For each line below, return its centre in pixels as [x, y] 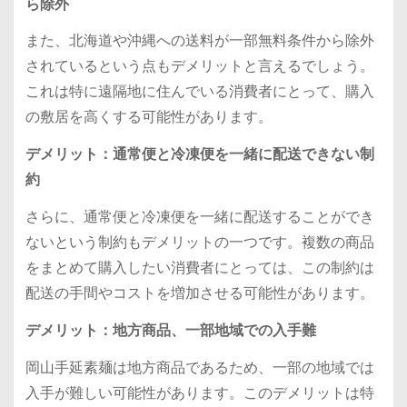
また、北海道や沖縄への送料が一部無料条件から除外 [199, 41]
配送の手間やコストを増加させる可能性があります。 [199, 293]
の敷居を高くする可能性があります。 [149, 117]
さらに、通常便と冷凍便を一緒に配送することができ [199, 217]
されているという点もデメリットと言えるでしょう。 [199, 66]
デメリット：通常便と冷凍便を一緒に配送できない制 [199, 154]
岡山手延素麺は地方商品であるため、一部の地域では [199, 367]
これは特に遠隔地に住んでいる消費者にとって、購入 [199, 92]
